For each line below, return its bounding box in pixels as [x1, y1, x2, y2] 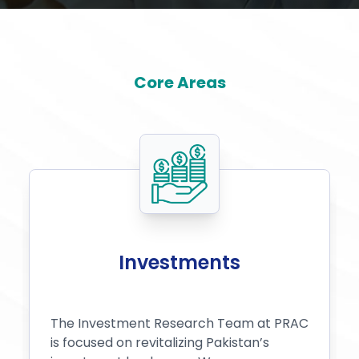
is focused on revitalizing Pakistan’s [50, 333, 269, 352]
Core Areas [133, 71, 226, 94]
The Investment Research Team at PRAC [50, 313, 309, 333]
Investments [119, 248, 240, 276]
